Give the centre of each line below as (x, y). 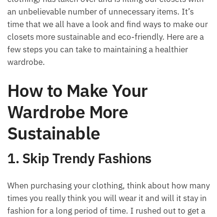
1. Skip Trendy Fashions (79, 158)
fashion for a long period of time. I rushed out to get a (106, 210)
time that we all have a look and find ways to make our (108, 24)
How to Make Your (77, 91)
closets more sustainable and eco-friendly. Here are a (106, 37)
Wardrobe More (68, 112)
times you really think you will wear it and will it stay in (107, 198)
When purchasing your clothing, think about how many (108, 185)
